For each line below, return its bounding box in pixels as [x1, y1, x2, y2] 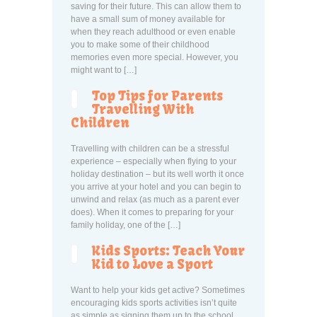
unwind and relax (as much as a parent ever [71, 195, 239, 204]
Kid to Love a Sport [92, 256, 213, 272]
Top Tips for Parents [92, 88, 223, 104]
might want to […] [71, 65, 137, 75]
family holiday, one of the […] [71, 220, 180, 230]
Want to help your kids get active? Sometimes [71, 285, 245, 295]
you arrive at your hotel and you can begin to [71, 182, 241, 192]
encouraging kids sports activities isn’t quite [71, 298, 237, 308]
